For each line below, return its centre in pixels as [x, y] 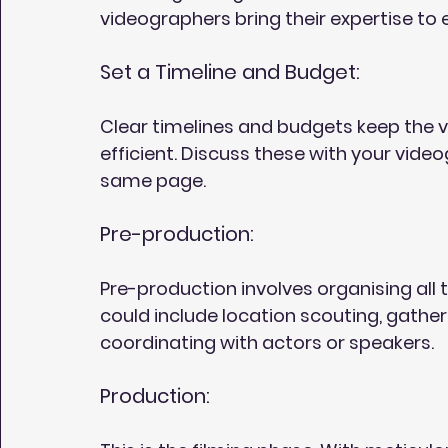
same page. [153, 180]
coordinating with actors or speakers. [267, 342]
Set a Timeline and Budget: [230, 71]
